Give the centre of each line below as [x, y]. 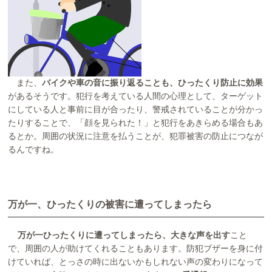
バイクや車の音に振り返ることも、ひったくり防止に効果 [153, 83]
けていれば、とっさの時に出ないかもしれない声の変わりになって [136, 262]
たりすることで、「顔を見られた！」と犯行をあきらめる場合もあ [136, 123]
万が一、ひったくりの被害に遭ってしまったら [110, 204]
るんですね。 [34, 149]
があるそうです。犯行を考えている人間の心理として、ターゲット [136, 96]
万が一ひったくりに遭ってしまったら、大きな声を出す [124, 236]
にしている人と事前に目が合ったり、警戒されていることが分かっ [136, 109]
